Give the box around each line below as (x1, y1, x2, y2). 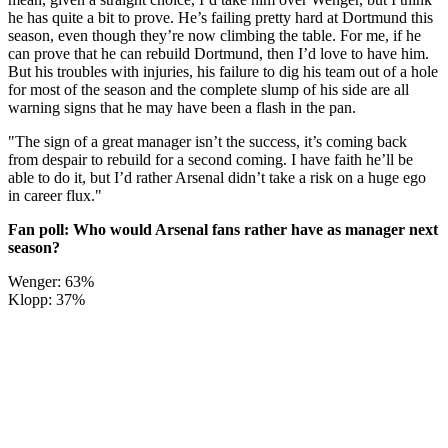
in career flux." (8, 186, 102, 204)
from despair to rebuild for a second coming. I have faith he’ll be (8, 150, 413, 168)
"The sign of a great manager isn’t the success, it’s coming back (8, 132, 407, 150)
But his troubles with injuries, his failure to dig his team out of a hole (8, 62, 438, 80)
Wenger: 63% (8, 272, 94, 290)
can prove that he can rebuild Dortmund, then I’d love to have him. (8, 44, 429, 62)
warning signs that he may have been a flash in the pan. (8, 98, 356, 116)
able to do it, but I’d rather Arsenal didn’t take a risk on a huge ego (8, 168, 426, 186)
